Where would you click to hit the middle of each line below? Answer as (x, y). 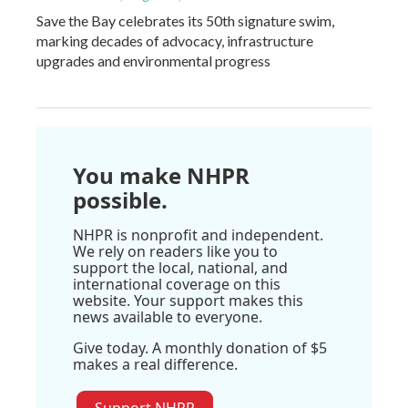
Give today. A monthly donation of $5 (200, 348)
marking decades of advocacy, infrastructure (175, 41)
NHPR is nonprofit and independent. (198, 235)
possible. (120, 200)
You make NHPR (161, 176)
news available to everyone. (168, 317)
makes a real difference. (155, 365)
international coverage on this (177, 285)
